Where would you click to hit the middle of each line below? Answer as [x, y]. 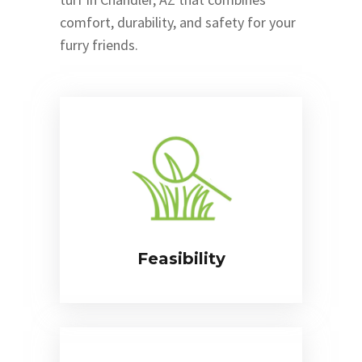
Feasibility [181, 258]
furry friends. [99, 44]
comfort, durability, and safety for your [178, 22]
